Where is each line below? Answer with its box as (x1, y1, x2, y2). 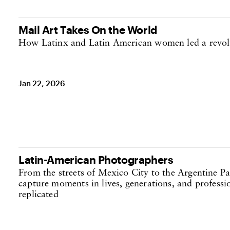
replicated (18, 190, 59, 200)
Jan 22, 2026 (18, 79, 66, 88)
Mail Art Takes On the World (18, 23, 157, 36)
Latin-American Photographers (18, 153, 174, 166)
